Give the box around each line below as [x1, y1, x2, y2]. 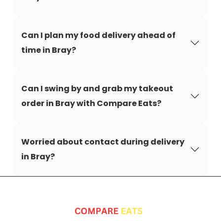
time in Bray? [21, 44, 76, 56]
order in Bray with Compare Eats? [21, 98, 161, 109]
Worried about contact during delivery [21, 136, 184, 147]
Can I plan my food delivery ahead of [21, 30, 176, 41]
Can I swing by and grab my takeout [21, 83, 173, 94]
